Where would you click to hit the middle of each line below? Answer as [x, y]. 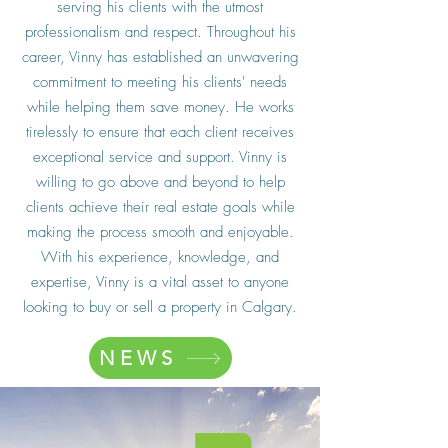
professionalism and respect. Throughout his [160, 32]
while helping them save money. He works [160, 107]
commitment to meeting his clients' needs [160, 82]
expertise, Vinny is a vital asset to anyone [160, 282]
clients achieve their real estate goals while [160, 207]
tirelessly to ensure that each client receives [160, 132]
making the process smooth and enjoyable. [160, 232]
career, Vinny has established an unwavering [160, 57]
